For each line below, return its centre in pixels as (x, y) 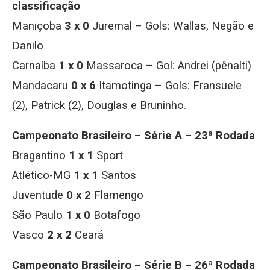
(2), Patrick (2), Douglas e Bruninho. (99, 105)
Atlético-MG (43, 175)
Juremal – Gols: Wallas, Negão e (171, 26)
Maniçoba (38, 26)
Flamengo (117, 195)
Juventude (39, 195)
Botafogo (115, 215)
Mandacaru (42, 86)
